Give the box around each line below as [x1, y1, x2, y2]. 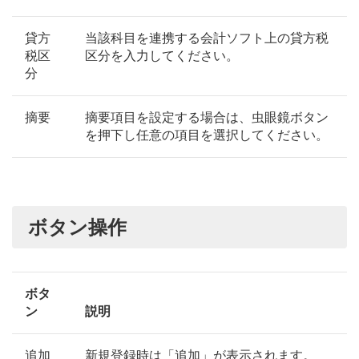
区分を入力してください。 [85, 49, 239, 63]
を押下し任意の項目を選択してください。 [85, 128, 329, 143]
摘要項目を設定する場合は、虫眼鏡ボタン [85, 111, 329, 125]
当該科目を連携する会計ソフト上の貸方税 [85, 31, 329, 46]
